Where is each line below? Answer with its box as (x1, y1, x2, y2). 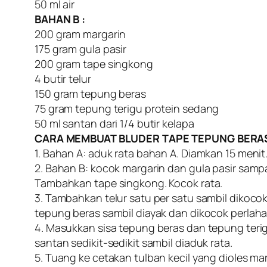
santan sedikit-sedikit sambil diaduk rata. (35, 235, 232, 250)
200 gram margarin (35, 27, 126, 42)
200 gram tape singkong (35, 57, 153, 72)
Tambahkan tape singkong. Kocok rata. (35, 176, 223, 191)
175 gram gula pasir (35, 42, 127, 57)
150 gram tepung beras (35, 86, 146, 101)
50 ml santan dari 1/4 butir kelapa (35, 116, 194, 131)
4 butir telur (35, 72, 91, 86)
